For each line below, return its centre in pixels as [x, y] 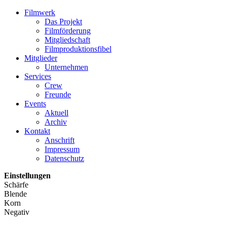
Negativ [17, 212]
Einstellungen [27, 176]
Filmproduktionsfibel [78, 49]
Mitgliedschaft [67, 40]
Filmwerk [40, 12]
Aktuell [56, 113]
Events [35, 104]
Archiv [56, 122]
